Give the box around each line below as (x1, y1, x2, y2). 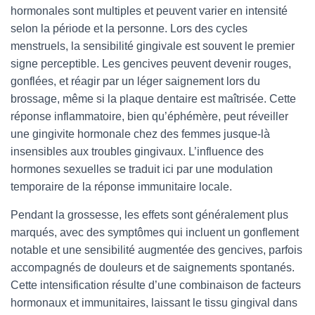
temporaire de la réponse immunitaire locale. (11, 181, 232, 193)
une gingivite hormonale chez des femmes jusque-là (11, 128, 270, 140)
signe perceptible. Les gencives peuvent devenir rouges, (11, 58, 291, 70)
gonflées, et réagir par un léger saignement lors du (11, 75, 260, 87)
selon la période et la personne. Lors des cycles (11, 22, 247, 34)
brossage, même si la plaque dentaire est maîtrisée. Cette (11, 93, 296, 105)
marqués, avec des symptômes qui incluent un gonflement (11, 226, 299, 238)
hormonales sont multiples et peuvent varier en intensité (11, 5, 288, 17)
